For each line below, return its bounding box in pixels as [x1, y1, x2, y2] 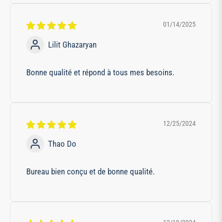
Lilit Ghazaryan [48, 39, 97, 50]
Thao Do [48, 138, 76, 149]
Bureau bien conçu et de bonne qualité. [26, 166, 155, 177]
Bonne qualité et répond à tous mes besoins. [26, 67, 174, 78]
